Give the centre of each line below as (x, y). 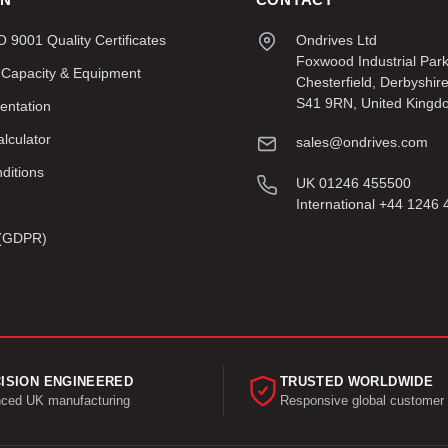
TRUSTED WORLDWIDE (356, 381)
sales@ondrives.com (361, 141)
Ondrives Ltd (336, 39)
